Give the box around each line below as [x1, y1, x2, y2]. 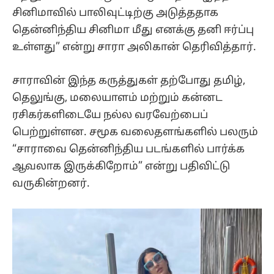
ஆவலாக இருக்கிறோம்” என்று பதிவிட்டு [12, 160, 230, 173]
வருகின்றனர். [12, 177, 90, 190]
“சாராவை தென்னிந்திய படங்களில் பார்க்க [12, 143, 245, 156]
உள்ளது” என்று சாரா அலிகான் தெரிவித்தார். [12, 41, 256, 54]
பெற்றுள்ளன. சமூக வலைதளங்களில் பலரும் [12, 125, 258, 139]
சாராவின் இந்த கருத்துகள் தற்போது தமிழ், [12, 74, 245, 87]
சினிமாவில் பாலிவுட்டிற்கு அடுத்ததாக [12, 7, 218, 20]
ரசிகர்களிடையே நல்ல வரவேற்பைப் [12, 108, 208, 122]
